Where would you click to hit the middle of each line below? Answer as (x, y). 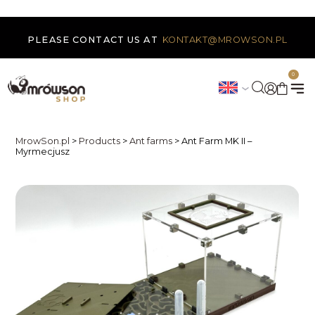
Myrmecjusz (43, 151)
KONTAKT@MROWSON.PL (225, 39)
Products (100, 141)
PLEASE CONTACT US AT (93, 39)
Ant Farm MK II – (217, 141)
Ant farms (151, 141)
